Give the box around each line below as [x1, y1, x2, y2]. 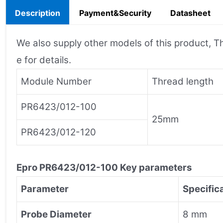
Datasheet [170, 7, 211, 18]
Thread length [152, 75, 214, 87]
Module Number [21, 75, 92, 87]
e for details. [16, 54, 71, 66]
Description [15, 7, 60, 18]
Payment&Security [79, 7, 151, 18]
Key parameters [120, 161, 192, 173]
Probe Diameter [21, 208, 92, 220]
